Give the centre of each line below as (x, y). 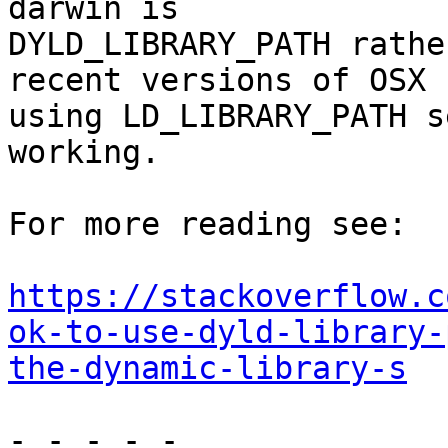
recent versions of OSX (217, 80)
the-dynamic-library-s (207, 368)
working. (84, 152)
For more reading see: (207, 224)
